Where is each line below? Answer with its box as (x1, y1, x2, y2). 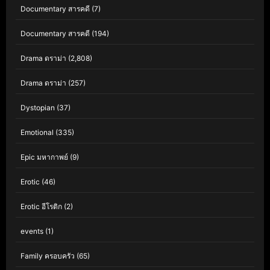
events (20, 227, 43, 236)
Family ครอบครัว (20, 251, 75, 260)
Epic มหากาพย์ (20, 152, 68, 162)
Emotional (20, 128, 54, 137)
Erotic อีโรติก (20, 202, 62, 211)
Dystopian (20, 103, 55, 112)
